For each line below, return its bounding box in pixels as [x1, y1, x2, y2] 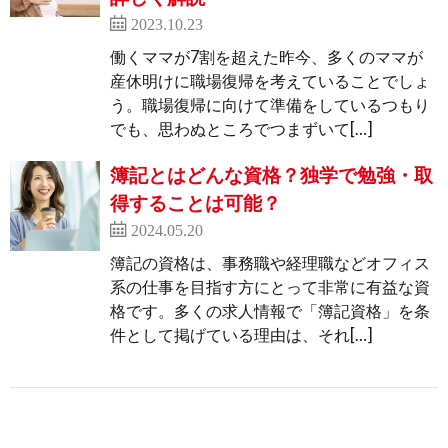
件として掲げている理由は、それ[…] [110, 325, 373, 345]
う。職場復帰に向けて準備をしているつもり [110, 95, 430, 115]
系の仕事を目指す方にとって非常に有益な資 [110, 277, 430, 297]
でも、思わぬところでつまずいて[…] [110, 119, 373, 139]
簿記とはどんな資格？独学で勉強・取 [110, 163, 433, 187]
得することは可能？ [110, 191, 281, 215]
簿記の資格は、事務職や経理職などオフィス [110, 253, 430, 273]
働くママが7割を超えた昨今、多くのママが [110, 47, 423, 67]
